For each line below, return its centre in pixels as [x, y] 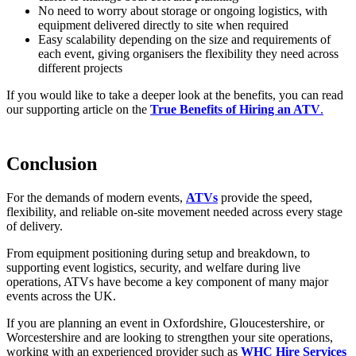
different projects [80, 68]
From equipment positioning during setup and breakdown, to [158, 253]
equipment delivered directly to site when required [163, 25]
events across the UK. [61, 296]
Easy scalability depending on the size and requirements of [184, 40]
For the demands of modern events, [96, 198]
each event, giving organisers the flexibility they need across [188, 54]
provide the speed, [265, 198]
